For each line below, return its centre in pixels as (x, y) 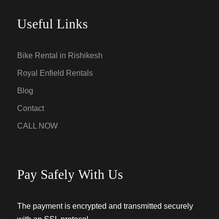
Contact (31, 109)
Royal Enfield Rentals (55, 73)
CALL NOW (37, 126)
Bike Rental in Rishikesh (60, 56)
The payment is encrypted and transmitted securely (105, 206)
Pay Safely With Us (70, 175)
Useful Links (53, 24)
